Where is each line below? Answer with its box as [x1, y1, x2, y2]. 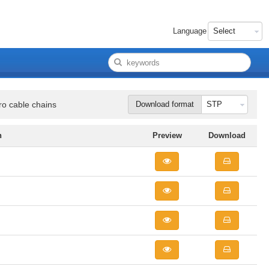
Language [173, 26, 207, 35]
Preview [152, 131, 182, 140]
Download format [136, 100, 194, 109]
